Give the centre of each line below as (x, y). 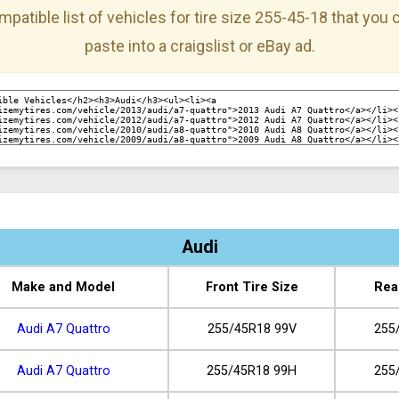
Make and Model (63, 288)
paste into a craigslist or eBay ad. (199, 46)
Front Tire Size (252, 288)
